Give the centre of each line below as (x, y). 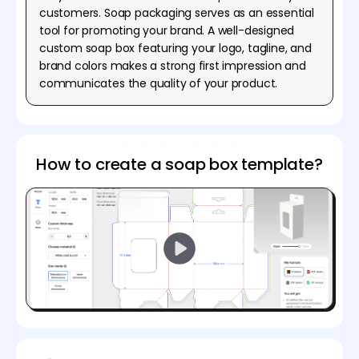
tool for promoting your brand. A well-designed (167, 30)
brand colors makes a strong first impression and (173, 65)
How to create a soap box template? (179, 164)
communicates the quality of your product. (159, 83)
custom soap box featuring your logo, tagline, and (175, 48)
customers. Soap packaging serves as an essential (177, 12)
